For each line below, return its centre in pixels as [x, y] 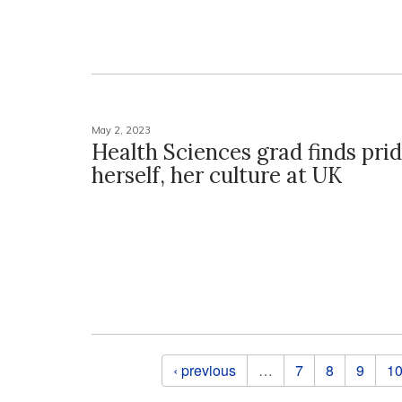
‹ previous [204, 370]
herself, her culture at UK [217, 175]
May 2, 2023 [121, 130]
